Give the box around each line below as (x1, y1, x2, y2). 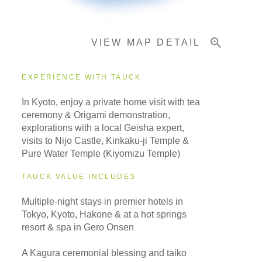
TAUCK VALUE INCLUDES (22, 173, 136, 181)
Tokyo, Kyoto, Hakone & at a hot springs (22, 209, 187, 220)
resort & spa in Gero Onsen (22, 222, 135, 233)
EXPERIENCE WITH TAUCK (22, 73, 142, 82)
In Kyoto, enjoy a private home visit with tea (22, 97, 201, 108)
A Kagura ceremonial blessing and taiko (22, 248, 187, 258)
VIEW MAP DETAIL (91, 37, 201, 48)
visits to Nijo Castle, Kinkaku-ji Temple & (22, 136, 189, 146)
